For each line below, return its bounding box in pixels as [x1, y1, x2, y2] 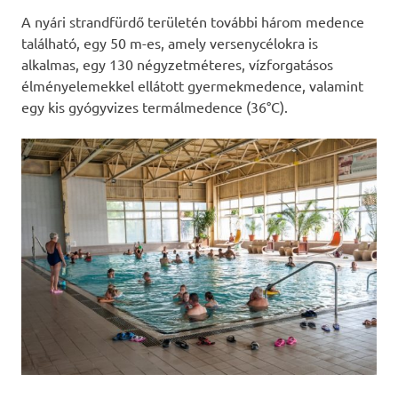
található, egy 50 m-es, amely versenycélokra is [21, 33, 318, 52]
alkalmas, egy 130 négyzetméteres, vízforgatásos [21, 54, 333, 73]
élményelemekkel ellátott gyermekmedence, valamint [21, 76, 363, 94]
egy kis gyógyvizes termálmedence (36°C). [21, 97, 288, 115]
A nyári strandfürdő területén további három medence [21, 12, 364, 30]
